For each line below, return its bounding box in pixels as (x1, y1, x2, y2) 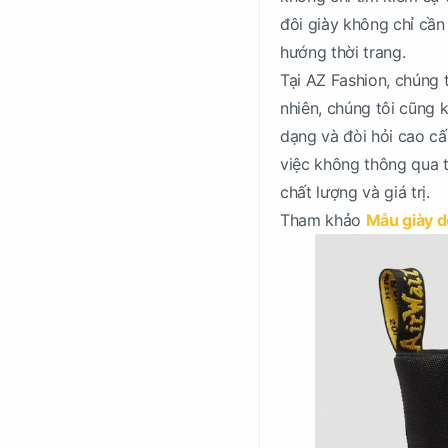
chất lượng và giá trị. (280, 181, 430, 202)
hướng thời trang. (280, 41, 406, 62)
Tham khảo (280, 209, 366, 230)
